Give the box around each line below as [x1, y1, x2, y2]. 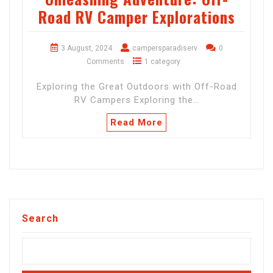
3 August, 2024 [60, 44, 112, 53]
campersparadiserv [132, 44, 197, 53]
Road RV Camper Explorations [38, 5, 235, 29]
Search [22, 213, 58, 225]
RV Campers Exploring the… [74, 94, 199, 106]
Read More [110, 117, 163, 129]
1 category [144, 57, 180, 66]
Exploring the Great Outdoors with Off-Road [36, 81, 237, 93]
